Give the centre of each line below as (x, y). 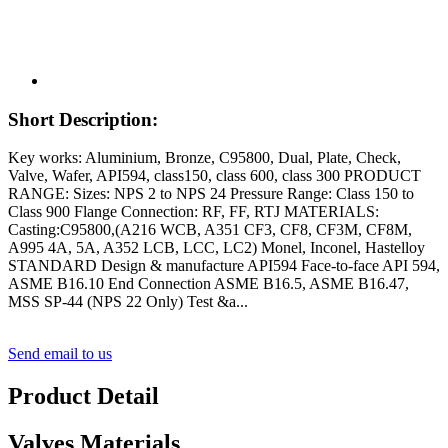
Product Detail (83, 396)
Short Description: (83, 119)
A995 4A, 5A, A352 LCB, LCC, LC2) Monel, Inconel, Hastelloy (216, 248)
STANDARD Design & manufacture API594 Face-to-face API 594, (224, 266)
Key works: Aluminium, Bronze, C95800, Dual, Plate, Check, (204, 158)
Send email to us (60, 354)
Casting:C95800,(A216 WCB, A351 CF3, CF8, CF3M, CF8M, (210, 230)
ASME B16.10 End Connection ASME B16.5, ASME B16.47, (208, 284)
